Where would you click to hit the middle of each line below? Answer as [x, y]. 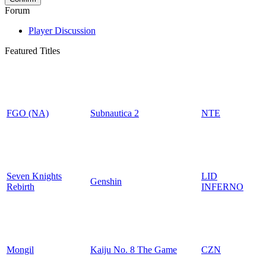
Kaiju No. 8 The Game [134, 249]
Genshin [106, 181]
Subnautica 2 [115, 113]
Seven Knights [34, 176]
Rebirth [20, 186]
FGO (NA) [28, 113]
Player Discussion [62, 30]
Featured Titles [32, 50]
